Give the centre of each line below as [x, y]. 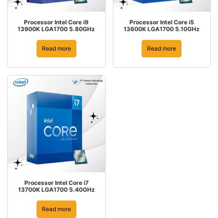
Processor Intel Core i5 [162, 22]
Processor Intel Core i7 [56, 183]
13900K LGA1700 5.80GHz [56, 29]
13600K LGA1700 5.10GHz [162, 29]
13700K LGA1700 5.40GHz [56, 190]
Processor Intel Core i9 [56, 22]
